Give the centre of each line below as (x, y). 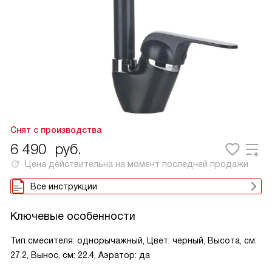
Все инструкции (64, 186)
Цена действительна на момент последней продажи (137, 164)
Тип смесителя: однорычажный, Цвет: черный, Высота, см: (134, 240)
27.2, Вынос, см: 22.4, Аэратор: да (80, 255)
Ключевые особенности (73, 216)
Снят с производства (56, 130)
